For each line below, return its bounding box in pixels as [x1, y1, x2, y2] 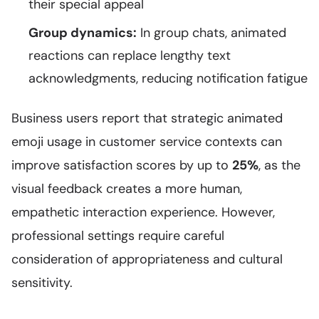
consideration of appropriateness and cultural [11, 251, 283, 268]
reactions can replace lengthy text [28, 47, 231, 64]
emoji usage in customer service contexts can [11, 133, 282, 150]
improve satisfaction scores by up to [11, 157, 232, 174]
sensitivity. [11, 274, 73, 291]
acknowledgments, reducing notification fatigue [28, 70, 308, 87]
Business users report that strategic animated [11, 110, 283, 127]
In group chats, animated [137, 24, 286, 41]
